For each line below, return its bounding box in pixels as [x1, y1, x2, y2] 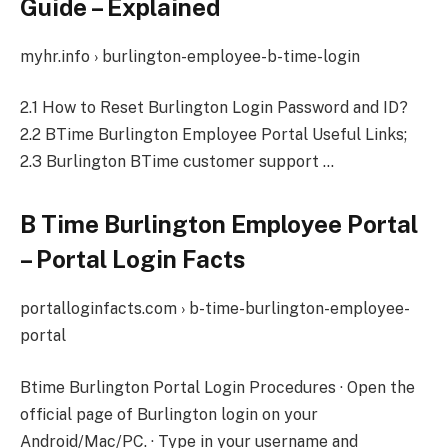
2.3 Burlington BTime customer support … [20, 152, 334, 172]
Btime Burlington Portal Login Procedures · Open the [20, 377, 415, 397]
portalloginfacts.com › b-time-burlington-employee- [20, 299, 410, 319]
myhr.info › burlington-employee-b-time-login [20, 46, 360, 66]
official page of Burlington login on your [20, 404, 318, 424]
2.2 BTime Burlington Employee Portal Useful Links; [20, 125, 407, 145]
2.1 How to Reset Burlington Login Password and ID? [20, 98, 408, 118]
